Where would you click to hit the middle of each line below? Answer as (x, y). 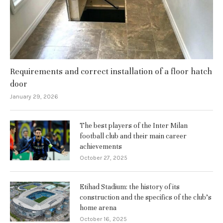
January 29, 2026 (34, 96)
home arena (98, 208)
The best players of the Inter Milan (134, 125)
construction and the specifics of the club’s (146, 197)
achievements (101, 146)
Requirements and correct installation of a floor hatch (111, 71)
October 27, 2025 (104, 158)
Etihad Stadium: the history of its (130, 187)
